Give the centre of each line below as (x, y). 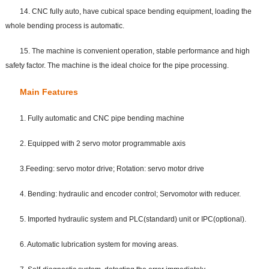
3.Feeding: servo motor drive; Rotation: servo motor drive (112, 169)
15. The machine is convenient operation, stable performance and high (134, 51)
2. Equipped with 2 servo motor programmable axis (102, 144)
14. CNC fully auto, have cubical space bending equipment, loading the (135, 12)
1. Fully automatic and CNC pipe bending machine (102, 119)
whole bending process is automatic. (65, 26)
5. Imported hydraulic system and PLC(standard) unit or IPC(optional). (133, 219)
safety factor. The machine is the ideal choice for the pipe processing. (117, 66)
